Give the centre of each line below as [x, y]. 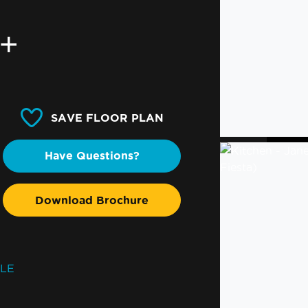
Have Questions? [92, 156]
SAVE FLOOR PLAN [107, 117]
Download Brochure [92, 200]
